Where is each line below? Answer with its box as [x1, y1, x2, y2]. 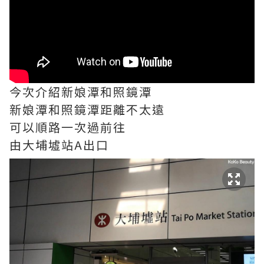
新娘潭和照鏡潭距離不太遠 [9, 101, 165, 118]
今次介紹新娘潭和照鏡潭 [9, 83, 152, 101]
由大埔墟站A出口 [9, 136, 109, 154]
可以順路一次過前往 [9, 118, 126, 136]
